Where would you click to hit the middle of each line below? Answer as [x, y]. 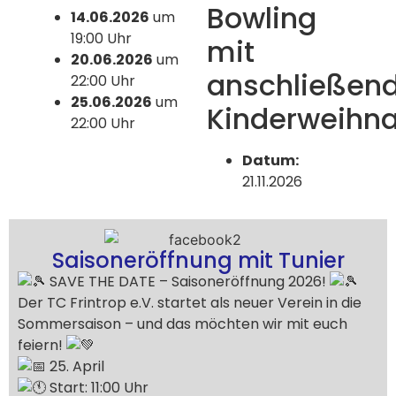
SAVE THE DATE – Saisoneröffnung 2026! [188, 282]
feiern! [42, 346]
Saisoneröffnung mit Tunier [198, 261]
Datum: [270, 160]
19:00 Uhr [101, 38]
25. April [75, 367]
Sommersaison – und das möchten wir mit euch [183, 324]
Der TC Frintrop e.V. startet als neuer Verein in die [190, 303]
